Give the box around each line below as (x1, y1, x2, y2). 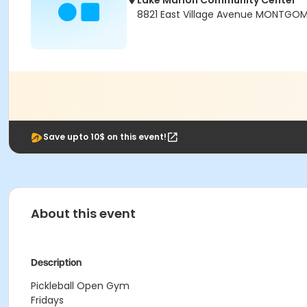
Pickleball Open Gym (31, 279, 130, 293)
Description (31, 257, 82, 268)
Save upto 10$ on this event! (43, 131, 167, 143)
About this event (31, 205, 136, 222)
